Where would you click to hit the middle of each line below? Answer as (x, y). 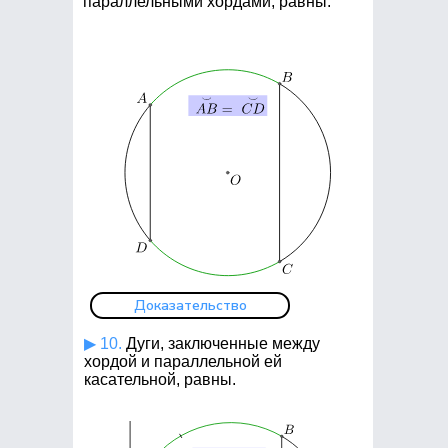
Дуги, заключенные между (221, 343)
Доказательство (190, 305)
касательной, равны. (160, 379)
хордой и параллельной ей (183, 361)
